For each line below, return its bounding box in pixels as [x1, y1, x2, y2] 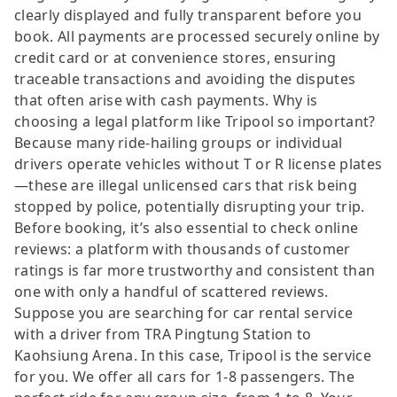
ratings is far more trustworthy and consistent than [14, 260, 376, 280]
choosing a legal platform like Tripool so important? [14, 111, 376, 131]
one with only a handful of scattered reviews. [14, 281, 329, 301]
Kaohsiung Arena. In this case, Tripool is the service [14, 345, 371, 365]
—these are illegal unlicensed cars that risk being [14, 175, 358, 195]
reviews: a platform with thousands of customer [14, 238, 351, 259]
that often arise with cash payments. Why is [14, 90, 318, 110]
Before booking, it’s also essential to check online [14, 217, 359, 237]
